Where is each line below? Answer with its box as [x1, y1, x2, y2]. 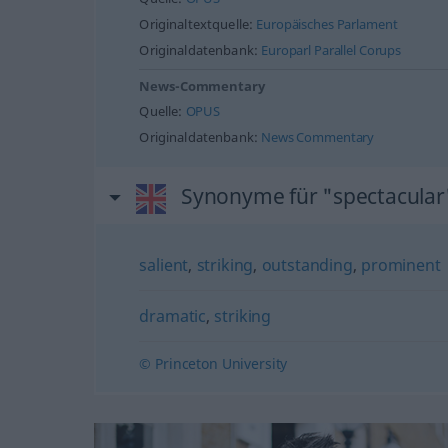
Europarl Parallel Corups [261, 42, 402, 59]
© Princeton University [139, 354, 288, 373]
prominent [361, 254, 441, 276]
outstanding [261, 254, 353, 276]
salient [139, 254, 189, 276]
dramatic [139, 305, 207, 327]
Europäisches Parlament [256, 16, 398, 33]
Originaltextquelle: [139, 16, 257, 33]
